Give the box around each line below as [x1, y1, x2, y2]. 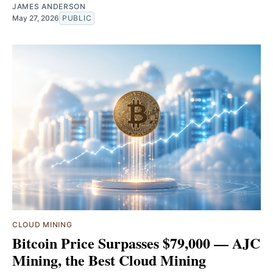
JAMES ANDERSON [12, 1, 86, 11]
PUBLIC [62, 13, 92, 23]
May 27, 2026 [12, 13, 59, 23]
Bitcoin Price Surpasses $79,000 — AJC [12, 232, 260, 253]
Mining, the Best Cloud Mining [12, 249, 206, 271]
